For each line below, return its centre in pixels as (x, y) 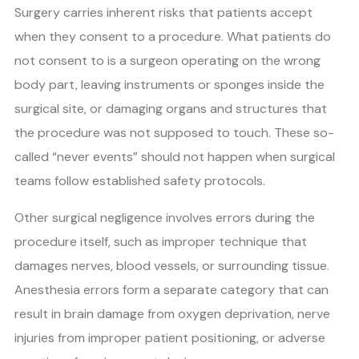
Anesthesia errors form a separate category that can (171, 290)
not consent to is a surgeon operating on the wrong (167, 61)
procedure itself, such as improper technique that (161, 242)
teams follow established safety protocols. (140, 181)
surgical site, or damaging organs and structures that (171, 109)
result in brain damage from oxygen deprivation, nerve (172, 314)
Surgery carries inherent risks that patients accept (163, 13)
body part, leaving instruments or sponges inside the (169, 85)
